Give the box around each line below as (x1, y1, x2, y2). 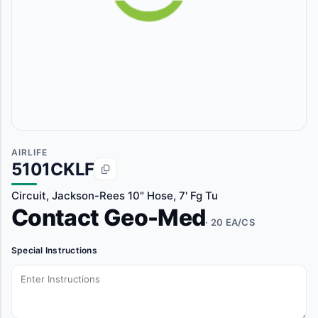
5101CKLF (11, 158, 95, 180)
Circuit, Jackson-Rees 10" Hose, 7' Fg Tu (11, 189, 218, 202)
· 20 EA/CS (205, 216, 256, 228)
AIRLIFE (11, 147, 48, 158)
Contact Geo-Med (11, 204, 206, 231)
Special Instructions (11, 245, 97, 256)
